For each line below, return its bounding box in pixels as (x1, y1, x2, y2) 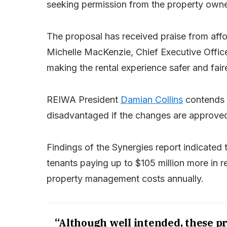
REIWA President (47, 94, 121, 105)
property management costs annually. (47, 173, 204, 184)
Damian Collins (121, 94, 183, 105)
